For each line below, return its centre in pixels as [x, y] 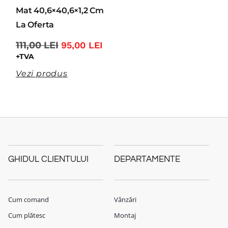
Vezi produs [42, 73]
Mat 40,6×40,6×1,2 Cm [60, 11]
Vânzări [125, 199]
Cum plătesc [27, 215]
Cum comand [28, 199]
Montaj [125, 215]
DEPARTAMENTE [147, 159]
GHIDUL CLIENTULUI [48, 159]
